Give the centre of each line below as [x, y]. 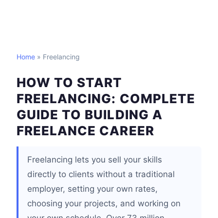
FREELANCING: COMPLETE [106, 99]
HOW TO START [70, 82]
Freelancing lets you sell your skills [95, 160]
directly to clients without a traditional [101, 174]
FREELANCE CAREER [85, 131]
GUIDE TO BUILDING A [90, 115]
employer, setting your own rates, [92, 189]
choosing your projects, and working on [104, 203]
